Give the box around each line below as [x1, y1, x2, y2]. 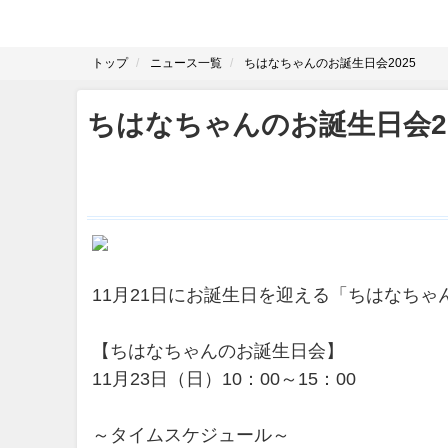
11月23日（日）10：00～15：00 [92, 369, 356, 390]
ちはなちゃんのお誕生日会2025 [244, 56, 416, 70]
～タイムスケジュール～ [92, 425, 290, 446]
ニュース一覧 [150, 56, 222, 70]
